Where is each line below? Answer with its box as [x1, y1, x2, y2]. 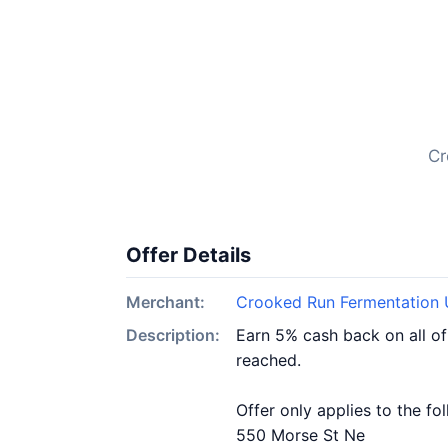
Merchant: [126, 292, 205, 312]
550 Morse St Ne [236, 425, 365, 445]
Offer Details [126, 243, 251, 267]
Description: [126, 325, 220, 345]
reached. [236, 350, 301, 370]
